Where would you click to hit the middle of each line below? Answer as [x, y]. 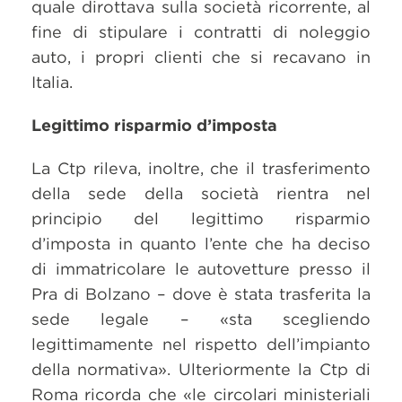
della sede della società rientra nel [201, 193]
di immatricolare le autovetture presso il [201, 269]
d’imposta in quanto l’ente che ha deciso [201, 244]
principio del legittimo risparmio [201, 218]
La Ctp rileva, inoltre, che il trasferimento [201, 168]
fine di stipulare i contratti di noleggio [201, 32]
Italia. [52, 82]
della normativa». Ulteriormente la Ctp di [201, 369]
